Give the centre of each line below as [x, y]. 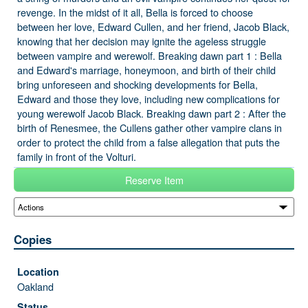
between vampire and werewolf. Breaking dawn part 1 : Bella [150, 55]
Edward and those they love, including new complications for [148, 99]
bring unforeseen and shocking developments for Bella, [137, 84]
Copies [33, 239]
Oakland [35, 286]
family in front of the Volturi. [77, 156]
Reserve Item [154, 180]
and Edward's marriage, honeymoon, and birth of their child [146, 70]
